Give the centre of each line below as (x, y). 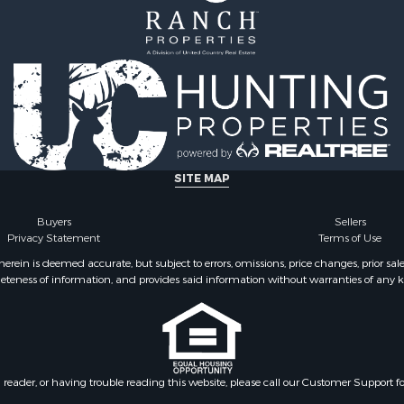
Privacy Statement (54, 238)
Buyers (54, 221)
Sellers (350, 221)
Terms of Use (350, 238)
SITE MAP (202, 178)
